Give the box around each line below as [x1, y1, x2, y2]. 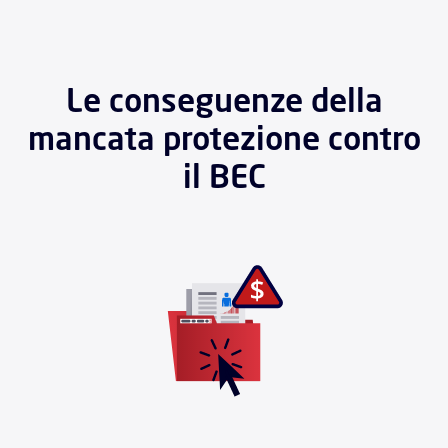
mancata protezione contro [27, 116, 421, 159]
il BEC [182, 154, 266, 197]
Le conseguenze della [65, 78, 383, 121]
